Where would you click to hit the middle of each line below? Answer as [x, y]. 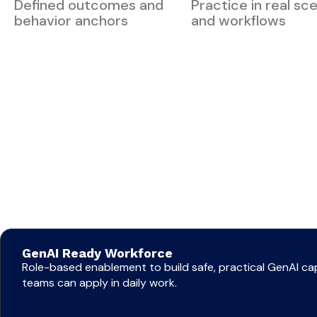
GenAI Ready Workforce [97, 253]
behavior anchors [71, 21]
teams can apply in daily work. [103, 283]
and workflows [238, 21]
